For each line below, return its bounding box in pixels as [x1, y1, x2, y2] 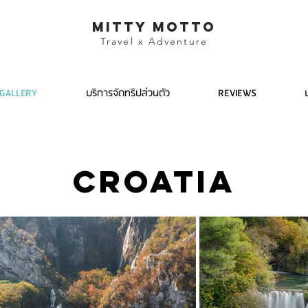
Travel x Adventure [100, 35, 208, 47]
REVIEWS [218, 85, 256, 102]
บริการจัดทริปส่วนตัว [85, 85, 170, 102]
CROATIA [73, 162, 235, 201]
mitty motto [91, 19, 216, 35]
